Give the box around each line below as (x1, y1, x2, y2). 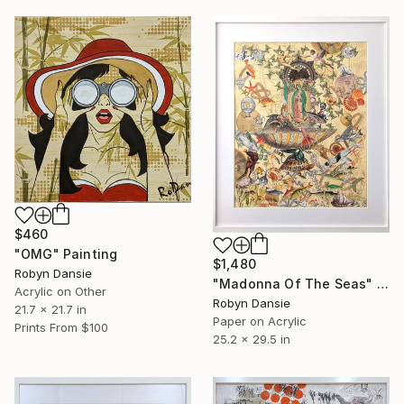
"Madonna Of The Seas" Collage (376, 276, 389, 292)
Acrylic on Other (14, 283, 106, 298)
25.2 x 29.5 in (213, 332, 290, 347)
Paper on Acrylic (213, 314, 307, 329)
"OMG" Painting (14, 245, 118, 262)
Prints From (14, 319, 78, 335)
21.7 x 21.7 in (14, 301, 87, 317)
